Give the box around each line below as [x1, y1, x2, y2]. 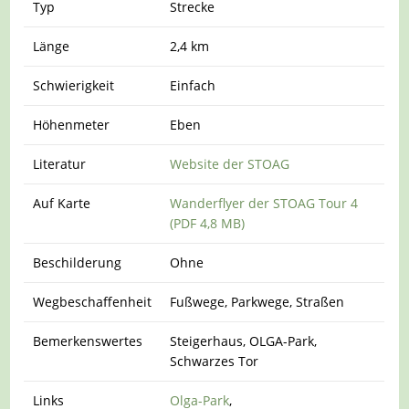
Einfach [170, 76, 216, 94]
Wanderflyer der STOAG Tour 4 [170, 194, 359, 212]
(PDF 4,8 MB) [170, 214, 246, 232]
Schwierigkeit [33, 76, 115, 94]
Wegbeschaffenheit [33, 292, 152, 310]
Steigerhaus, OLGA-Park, [170, 331, 318, 350]
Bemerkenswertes [33, 331, 143, 350]
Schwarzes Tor [170, 351, 259, 370]
